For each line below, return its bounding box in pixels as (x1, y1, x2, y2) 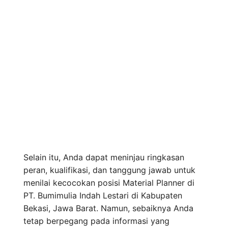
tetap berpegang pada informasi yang (23, 216, 169, 226)
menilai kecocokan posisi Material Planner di (23, 178, 194, 188)
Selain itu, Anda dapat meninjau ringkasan (23, 152, 184, 163)
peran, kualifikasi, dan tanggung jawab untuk (23, 165, 195, 176)
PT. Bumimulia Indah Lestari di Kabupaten (23, 190, 182, 201)
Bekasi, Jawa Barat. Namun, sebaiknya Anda (23, 203, 193, 214)
